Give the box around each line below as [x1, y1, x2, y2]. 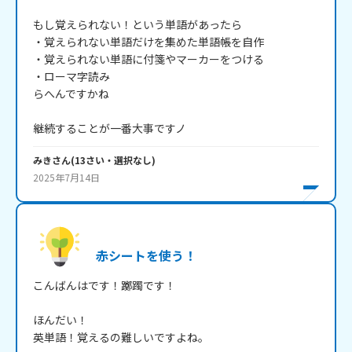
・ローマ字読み [33, 68, 110, 85]
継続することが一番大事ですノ [33, 120, 186, 137]
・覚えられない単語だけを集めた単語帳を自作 [33, 34, 264, 50]
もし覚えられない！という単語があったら [33, 16, 242, 33]
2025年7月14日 [33, 170, 100, 185]
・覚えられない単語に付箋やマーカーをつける [33, 51, 264, 68]
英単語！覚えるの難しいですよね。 [33, 329, 209, 346]
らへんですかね [33, 86, 109, 102]
